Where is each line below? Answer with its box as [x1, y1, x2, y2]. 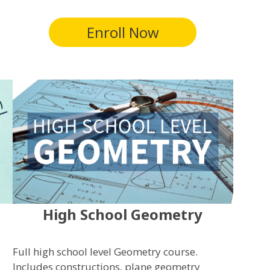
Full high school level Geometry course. [12, 244, 198, 259]
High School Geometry [43, 204, 203, 224]
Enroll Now [86, 22, 159, 42]
